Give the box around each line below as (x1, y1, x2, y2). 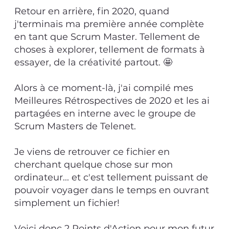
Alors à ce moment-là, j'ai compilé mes (14, 82, 193, 94)
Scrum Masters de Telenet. (14, 121, 136, 132)
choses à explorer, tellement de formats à (14, 44, 205, 56)
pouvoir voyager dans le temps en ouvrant (14, 185, 209, 196)
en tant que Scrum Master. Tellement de (14, 31, 200, 43)
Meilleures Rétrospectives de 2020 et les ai (14, 95, 210, 107)
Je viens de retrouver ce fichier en (14, 146, 170, 158)
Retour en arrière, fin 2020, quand (14, 6, 169, 17)
